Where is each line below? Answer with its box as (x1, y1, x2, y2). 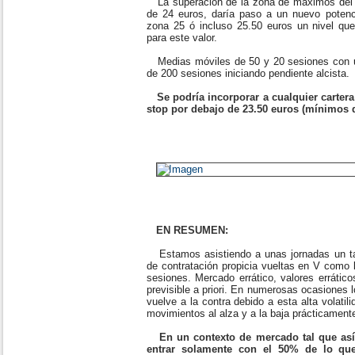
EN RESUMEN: (153, 224, 228, 236)
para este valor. (147, 32, 217, 44)
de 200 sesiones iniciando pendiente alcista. (147, 67, 349, 79)
